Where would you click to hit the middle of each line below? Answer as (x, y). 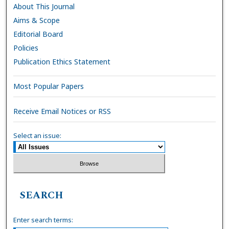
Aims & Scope (37, 20)
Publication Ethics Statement (62, 61)
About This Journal (44, 6)
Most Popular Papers (49, 86)
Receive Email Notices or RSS (62, 111)
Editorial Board (38, 34)
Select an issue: (38, 135)
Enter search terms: (43, 220)
